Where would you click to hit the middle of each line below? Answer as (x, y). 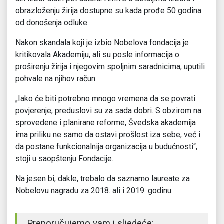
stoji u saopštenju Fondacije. (64, 159)
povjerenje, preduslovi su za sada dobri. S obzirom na (108, 111)
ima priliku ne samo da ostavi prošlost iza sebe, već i (108, 135)
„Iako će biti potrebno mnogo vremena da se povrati (105, 99)
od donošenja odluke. (52, 23)
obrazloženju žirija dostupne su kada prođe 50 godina (108, 11)
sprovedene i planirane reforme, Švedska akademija (106, 123)
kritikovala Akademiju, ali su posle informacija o (97, 55)
